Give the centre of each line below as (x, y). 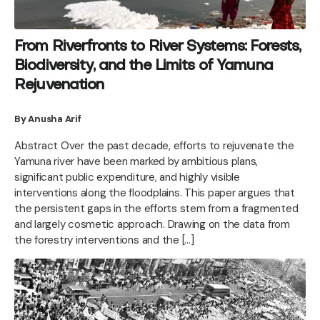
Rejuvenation (59, 86)
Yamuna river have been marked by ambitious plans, (136, 162)
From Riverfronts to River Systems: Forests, (158, 47)
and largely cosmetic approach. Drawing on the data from (152, 225)
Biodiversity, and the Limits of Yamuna (144, 67)
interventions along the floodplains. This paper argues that (155, 193)
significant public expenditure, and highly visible (127, 177)
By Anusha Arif (48, 119)
